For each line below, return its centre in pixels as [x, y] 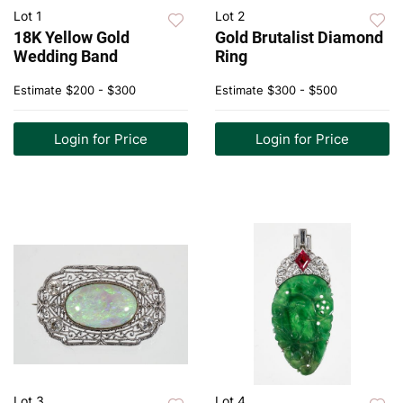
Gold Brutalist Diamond [299, 38]
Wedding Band [66, 57]
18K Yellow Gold [72, 38]
